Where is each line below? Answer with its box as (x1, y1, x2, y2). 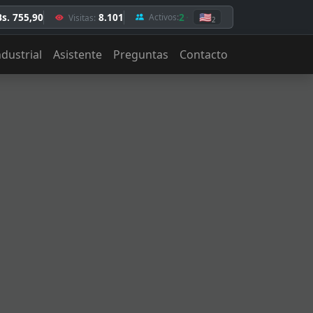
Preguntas (113, 47, 168, 62)
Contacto (180, 47, 228, 62)
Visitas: (66, 11, 96, 23)
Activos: (147, 11, 179, 22)
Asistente (53, 47, 102, 62)
